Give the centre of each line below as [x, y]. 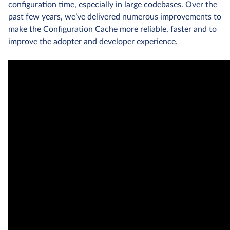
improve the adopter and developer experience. [93, 41]
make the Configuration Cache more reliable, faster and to [112, 29]
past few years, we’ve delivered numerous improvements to [115, 17]
